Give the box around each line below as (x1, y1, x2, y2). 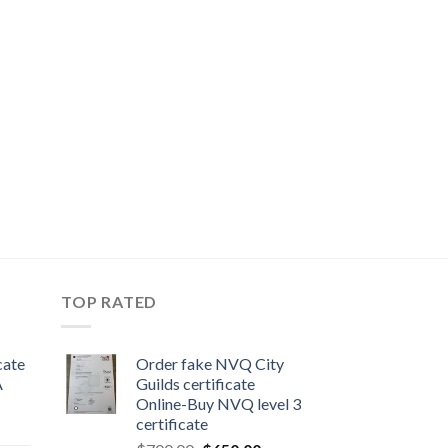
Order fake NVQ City (136, 354, 284, 373)
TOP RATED (61, 292, 158, 312)
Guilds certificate (136, 374, 255, 393)
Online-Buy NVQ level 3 (136, 394, 301, 413)
